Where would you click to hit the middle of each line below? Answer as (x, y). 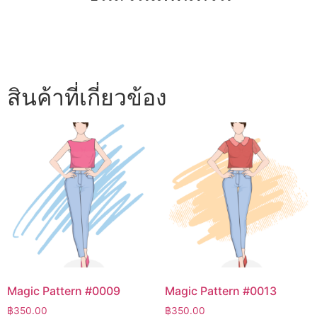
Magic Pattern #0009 (64, 291)
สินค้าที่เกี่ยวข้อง (87, 97)
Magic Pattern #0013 (220, 291)
